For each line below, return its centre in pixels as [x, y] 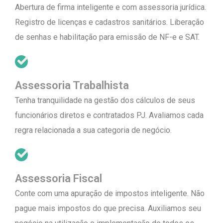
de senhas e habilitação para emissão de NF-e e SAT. [107, 37]
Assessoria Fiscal [58, 179]
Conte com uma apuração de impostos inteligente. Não [110, 194]
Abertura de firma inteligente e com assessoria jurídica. [111, 7]
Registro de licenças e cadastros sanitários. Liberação [110, 22]
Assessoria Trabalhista [72, 86]
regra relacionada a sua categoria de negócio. [93, 130]
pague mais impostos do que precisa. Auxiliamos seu [108, 209]
